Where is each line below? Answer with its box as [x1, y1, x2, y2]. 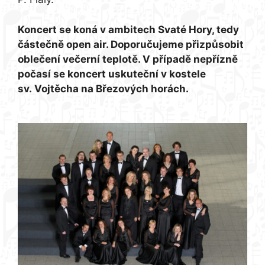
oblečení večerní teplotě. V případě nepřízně [18, 53, 238, 65]
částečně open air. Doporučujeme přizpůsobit [18, 38, 244, 50]
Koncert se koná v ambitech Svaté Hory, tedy [18, 23, 239, 35]
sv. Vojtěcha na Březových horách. [18, 82, 193, 95]
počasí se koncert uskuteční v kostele [18, 67, 206, 80]
